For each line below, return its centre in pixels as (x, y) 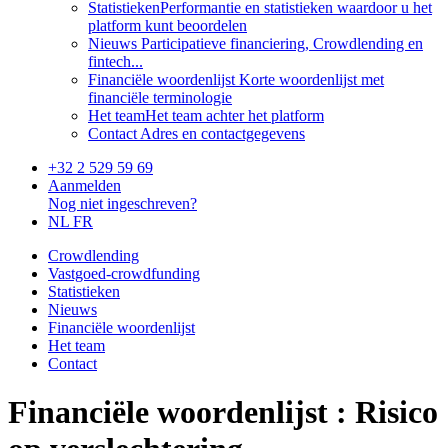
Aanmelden (84, 185)
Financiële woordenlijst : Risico (223, 412)
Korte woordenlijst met (309, 79)
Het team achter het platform (234, 115)
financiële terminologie (160, 97)
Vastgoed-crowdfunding (124, 273)
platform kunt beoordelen (167, 25)
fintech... (115, 61)
